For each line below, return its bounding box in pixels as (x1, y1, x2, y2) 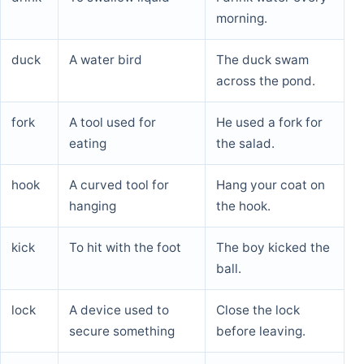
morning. (216, 10, 267, 26)
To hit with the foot (69, 239, 181, 255)
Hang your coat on (216, 176, 325, 193)
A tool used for (69, 114, 156, 130)
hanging (69, 197, 116, 214)
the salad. (216, 135, 275, 151)
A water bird (69, 51, 142, 67)
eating (69, 135, 106, 151)
